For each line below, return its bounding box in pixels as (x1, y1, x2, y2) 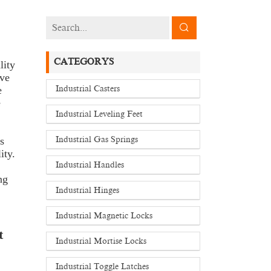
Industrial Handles (56, 160, 124, 169)
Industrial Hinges (56, 186, 119, 195)
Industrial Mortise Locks (56, 237, 146, 246)
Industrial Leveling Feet (56, 109, 143, 119)
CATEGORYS (53, 57, 114, 67)
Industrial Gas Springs (56, 135, 138, 144)
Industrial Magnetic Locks (56, 211, 152, 220)
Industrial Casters (56, 84, 120, 93)
